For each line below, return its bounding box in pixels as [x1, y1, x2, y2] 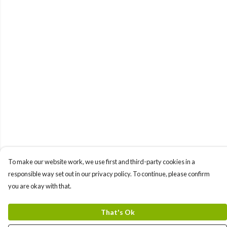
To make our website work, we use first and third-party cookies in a [8, 158, 195, 166]
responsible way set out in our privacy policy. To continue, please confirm [8, 170, 210, 178]
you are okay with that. [8, 182, 71, 190]
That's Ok [100, 208, 135, 216]
